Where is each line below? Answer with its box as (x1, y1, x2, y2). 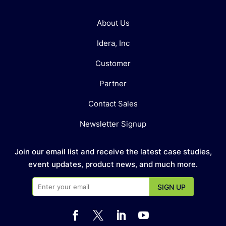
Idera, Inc (96, 38, 130, 48)
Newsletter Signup (80, 119, 146, 129)
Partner (99, 79, 127, 89)
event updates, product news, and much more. (28, 159, 198, 169)
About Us (96, 18, 130, 28)
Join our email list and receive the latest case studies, (14, 147, 212, 157)
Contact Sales (88, 99, 138, 109)
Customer (95, 59, 131, 69)
